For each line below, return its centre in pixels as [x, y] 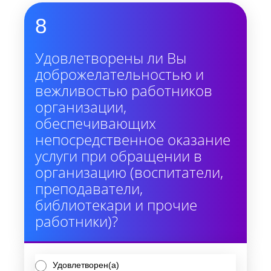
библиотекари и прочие [116, 205]
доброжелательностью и [119, 74]
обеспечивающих [96, 123]
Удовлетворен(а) [86, 265]
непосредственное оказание [133, 139]
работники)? [77, 221]
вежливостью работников [124, 90]
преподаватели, [89, 188]
